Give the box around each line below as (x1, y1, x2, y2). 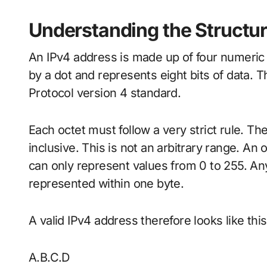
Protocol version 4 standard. (29, 86, 181, 101)
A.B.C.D (29, 250, 70, 265)
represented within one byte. (29, 176, 184, 191)
